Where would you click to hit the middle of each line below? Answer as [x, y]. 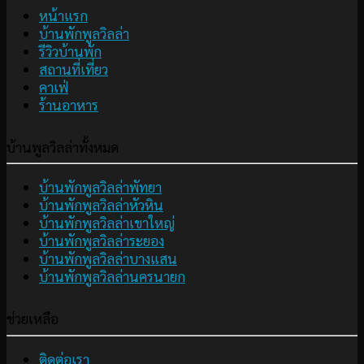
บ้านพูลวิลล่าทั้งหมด [63, 147]
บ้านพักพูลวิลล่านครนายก [112, 277]
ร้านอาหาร [69, 104]
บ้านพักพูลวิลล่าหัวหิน [101, 205]
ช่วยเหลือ [32, 319]
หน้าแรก [63, 15]
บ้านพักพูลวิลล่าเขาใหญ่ [107, 223]
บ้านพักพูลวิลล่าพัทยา [100, 187]
